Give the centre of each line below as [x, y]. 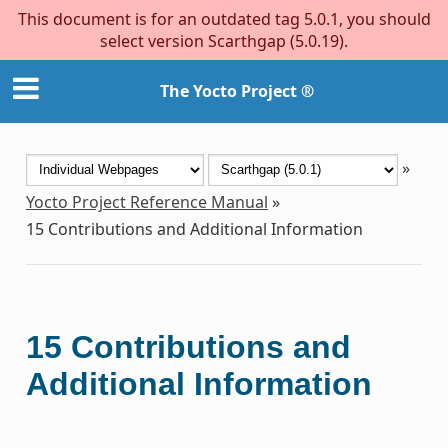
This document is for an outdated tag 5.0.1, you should [224, 19]
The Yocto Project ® [237, 91]
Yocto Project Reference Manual [146, 201]
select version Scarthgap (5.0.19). [224, 41]
